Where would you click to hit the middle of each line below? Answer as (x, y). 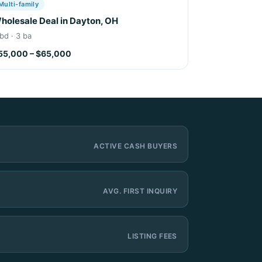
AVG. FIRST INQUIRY (140, 191)
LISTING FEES (152, 236)
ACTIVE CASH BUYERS (135, 146)
